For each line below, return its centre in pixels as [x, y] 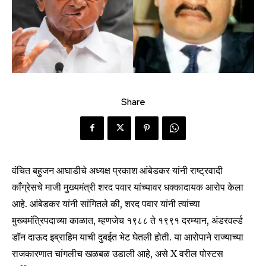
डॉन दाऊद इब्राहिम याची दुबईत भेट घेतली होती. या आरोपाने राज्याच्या [128, 237]
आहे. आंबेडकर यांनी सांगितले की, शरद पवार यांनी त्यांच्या [106, 203]
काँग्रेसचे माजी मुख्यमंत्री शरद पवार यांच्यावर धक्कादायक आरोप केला [128, 187]
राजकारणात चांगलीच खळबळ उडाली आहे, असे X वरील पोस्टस [118, 253]
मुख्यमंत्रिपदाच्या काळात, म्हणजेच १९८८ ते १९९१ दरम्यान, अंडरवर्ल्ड [127, 220]
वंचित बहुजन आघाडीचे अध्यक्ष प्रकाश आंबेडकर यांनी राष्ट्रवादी [117, 170]
